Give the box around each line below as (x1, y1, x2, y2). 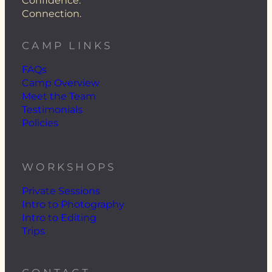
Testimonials (22, 104, 83, 116)
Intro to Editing (22, 212, 97, 224)
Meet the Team (22, 90, 96, 103)
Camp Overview (22, 77, 100, 89)
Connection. (22, 8, 81, 20)
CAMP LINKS (22, 39, 113, 52)
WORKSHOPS (22, 161, 117, 174)
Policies (22, 117, 58, 129)
